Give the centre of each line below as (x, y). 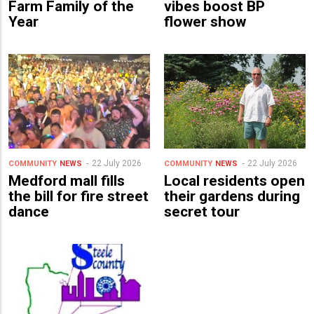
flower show (205, 22)
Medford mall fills (67, 180)
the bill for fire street (78, 196)
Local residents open (234, 180)
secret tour (202, 211)
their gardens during (232, 196)
